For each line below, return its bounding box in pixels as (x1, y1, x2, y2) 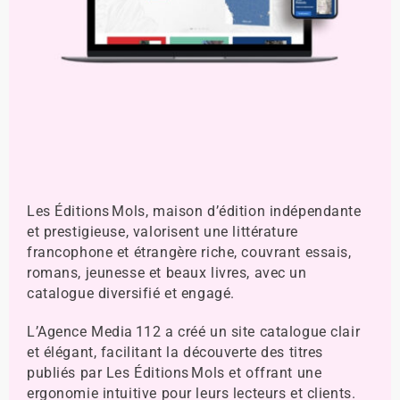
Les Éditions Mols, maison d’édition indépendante (26, 203, 362, 221)
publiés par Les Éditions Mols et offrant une (26, 364, 322, 382)
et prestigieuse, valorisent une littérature (26, 223, 298, 241)
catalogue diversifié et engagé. (26, 285, 235, 303)
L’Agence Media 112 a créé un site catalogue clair (26, 323, 361, 341)
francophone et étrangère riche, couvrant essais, (26, 244, 352, 262)
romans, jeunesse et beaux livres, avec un (26, 264, 307, 282)
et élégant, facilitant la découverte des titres (26, 344, 324, 362)
